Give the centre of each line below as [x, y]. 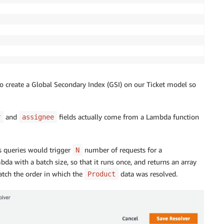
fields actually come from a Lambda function [128, 117]
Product [101, 174]
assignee [38, 117]
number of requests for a [122, 150]
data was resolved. [148, 174]
